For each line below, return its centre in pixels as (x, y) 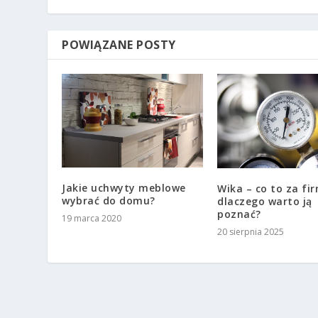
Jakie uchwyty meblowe (124, 188)
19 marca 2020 (92, 219)
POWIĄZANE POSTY (119, 44)
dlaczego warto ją (265, 201)
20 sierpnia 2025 (251, 231)
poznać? (239, 214)
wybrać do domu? (109, 201)
